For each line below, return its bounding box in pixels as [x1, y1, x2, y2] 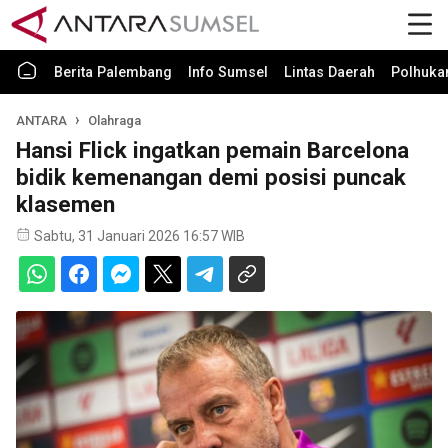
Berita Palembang [54, 64, 172, 81]
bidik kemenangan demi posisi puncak [16, 164, 406, 190]
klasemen [16, 191, 115, 217]
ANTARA [16, 113, 67, 128]
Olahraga [88, 113, 142, 128]
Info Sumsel [188, 64, 268, 81]
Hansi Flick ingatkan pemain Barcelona [16, 137, 409, 163]
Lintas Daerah [284, 64, 375, 81]
